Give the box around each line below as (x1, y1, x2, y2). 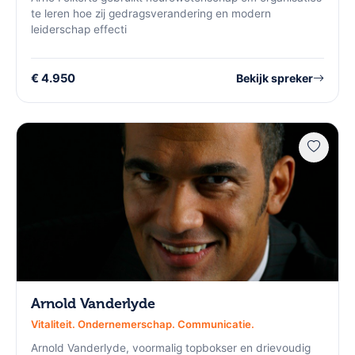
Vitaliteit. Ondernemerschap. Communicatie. (31, 318, 254, 331)
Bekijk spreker (236, 71, 313, 86)
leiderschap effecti (31, 22, 127, 36)
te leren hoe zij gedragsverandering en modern (31, 6, 271, 20)
